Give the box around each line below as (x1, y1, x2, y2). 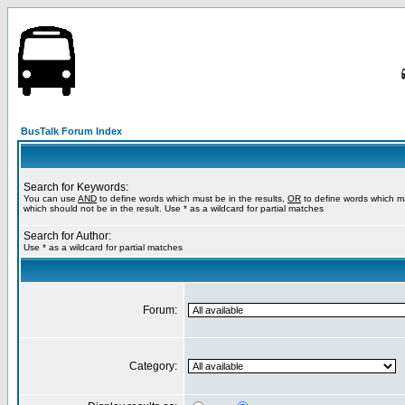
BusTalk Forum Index (21, 126, 122, 137)
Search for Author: (24, 230, 111, 242)
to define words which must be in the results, (97, 193, 287, 203)
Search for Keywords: (24, 181, 128, 193)
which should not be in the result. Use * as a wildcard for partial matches (24, 203, 324, 213)
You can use (24, 193, 78, 203)
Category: (129, 360, 180, 372)
